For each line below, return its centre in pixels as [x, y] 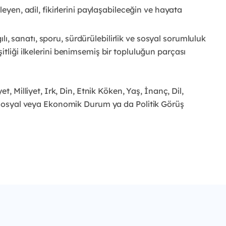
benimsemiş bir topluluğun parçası [120, 51]
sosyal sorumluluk [171, 38]
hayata [168, 9]
